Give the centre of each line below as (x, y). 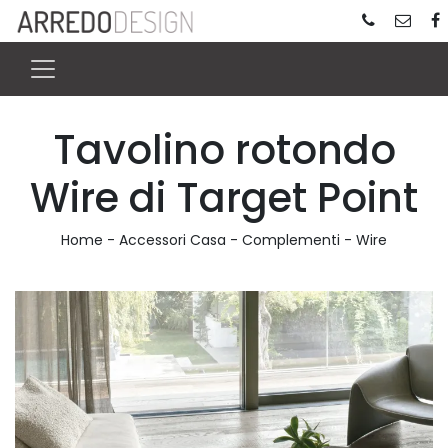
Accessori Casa (172, 239)
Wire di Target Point (224, 197)
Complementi (291, 239)
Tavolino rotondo (224, 149)
